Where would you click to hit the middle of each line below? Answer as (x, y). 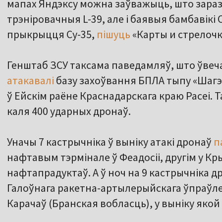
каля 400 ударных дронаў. (69, 111)
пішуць (113, 34)
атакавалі (31, 81)
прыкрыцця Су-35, (52, 34)
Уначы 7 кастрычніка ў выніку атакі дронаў (109, 142)
